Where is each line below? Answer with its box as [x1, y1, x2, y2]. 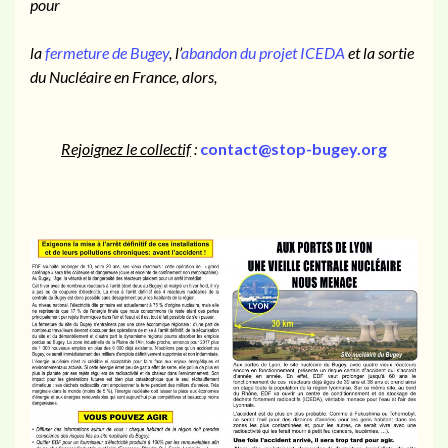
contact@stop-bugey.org [200, 138, 387, 158]
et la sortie [345, 42, 414, 62]
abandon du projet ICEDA [181, 42, 345, 62]
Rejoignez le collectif [61, 138, 191, 158]
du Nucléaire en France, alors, [30, 66, 217, 86]
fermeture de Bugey [45, 42, 169, 62]
